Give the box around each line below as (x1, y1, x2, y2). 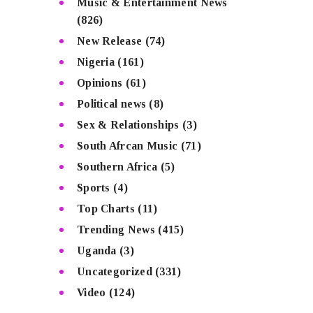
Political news (76, 97, 147, 110)
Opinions (76, 76, 123, 89)
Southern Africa (76, 160, 158, 173)
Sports (76, 181, 110, 194)
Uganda (76, 244, 117, 256)
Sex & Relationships (76, 118, 180, 131)
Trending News (76, 223, 155, 235)
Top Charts (76, 202, 135, 214)
